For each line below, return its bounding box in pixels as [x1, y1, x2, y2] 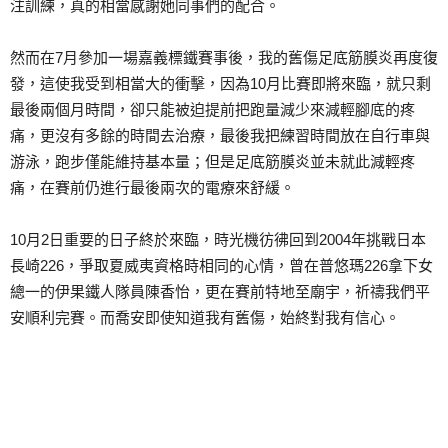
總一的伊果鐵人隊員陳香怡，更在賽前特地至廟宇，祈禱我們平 [10, 283, 430, 301]
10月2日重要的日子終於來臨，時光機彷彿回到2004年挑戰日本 [10, 231, 426, 249]
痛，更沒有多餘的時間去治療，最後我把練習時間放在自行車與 [10, 127, 430, 145]
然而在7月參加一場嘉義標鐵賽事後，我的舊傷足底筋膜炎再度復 [10, 49, 438, 67]
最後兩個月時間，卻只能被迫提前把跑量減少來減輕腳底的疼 [10, 101, 415, 119]
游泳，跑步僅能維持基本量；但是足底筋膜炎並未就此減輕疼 [10, 153, 415, 171]
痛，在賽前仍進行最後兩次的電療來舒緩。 [10, 179, 295, 197]
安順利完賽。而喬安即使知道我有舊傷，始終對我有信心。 [10, 309, 400, 327]
